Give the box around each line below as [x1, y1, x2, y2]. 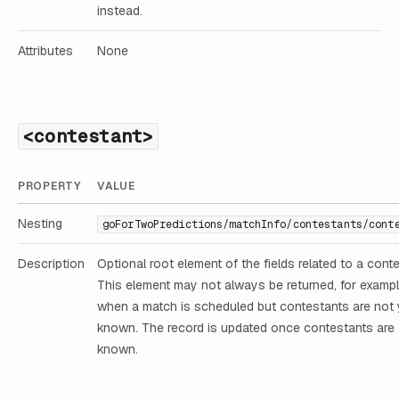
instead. [97, 2, 142, 19]
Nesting [18, 216, 62, 232]
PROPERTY [18, 179, 81, 194]
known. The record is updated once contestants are [97, 320, 395, 337]
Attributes [18, 42, 73, 59]
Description [18, 256, 85, 273]
